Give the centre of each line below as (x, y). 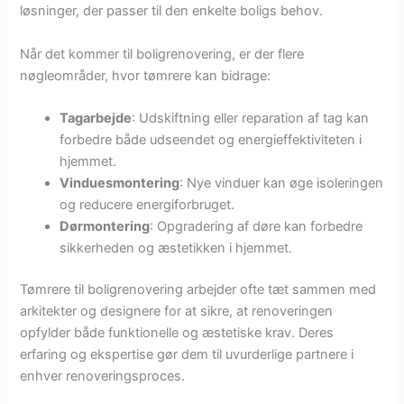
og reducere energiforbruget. (147, 205)
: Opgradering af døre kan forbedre (257, 227)
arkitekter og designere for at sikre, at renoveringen (177, 312)
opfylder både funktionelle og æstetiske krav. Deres (177, 333)
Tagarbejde (96, 119)
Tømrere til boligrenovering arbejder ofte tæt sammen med (198, 290)
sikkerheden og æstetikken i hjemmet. (176, 248)
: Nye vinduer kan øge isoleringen (282, 184)
